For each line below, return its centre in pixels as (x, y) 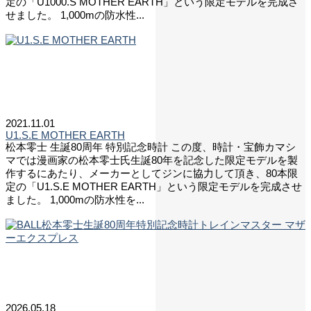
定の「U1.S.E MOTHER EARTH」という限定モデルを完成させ (154, 186)
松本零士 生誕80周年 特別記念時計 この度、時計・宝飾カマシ (151, 146)
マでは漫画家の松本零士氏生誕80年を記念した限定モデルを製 (152, 160)
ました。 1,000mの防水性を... (75, 199)
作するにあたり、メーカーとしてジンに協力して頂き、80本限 (152, 173)
